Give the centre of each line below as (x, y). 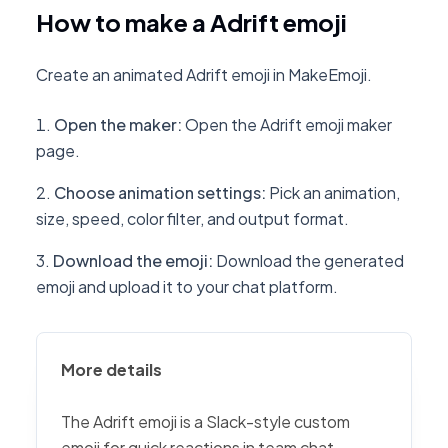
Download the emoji (130, 260)
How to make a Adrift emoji (191, 22)
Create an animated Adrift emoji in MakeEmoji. (204, 74)
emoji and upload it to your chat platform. (187, 286)
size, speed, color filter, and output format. (192, 218)
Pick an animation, (334, 192)
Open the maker (115, 124)
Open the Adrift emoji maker (288, 124)
